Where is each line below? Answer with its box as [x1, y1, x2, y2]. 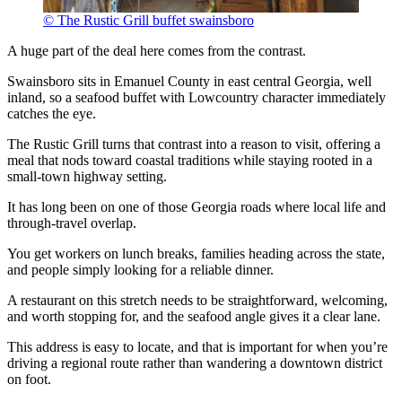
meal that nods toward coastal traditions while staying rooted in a [7, 153, 372, 169]
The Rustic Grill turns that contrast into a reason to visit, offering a [7, 136, 380, 153]
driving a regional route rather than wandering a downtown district [7, 355, 382, 371]
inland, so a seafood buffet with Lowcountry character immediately [7, 90, 386, 106]
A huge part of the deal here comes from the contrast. [7, 43, 306, 59]
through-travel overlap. [7, 215, 136, 232]
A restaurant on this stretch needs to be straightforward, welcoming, [7, 293, 388, 309]
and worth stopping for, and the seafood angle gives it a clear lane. [7, 309, 380, 325]
